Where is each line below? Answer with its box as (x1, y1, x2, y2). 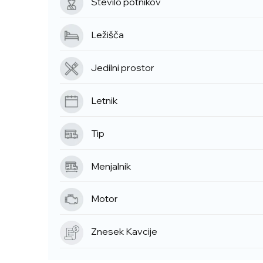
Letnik (91, 94, 117, 106)
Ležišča (91, 28, 124, 41)
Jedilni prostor (91, 61, 154, 73)
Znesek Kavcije (91, 225, 157, 238)
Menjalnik (91, 160, 131, 172)
